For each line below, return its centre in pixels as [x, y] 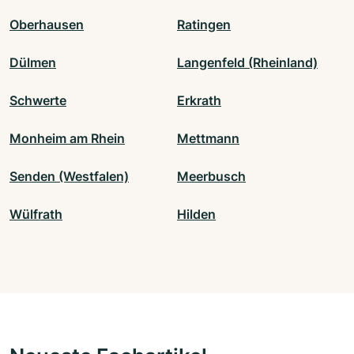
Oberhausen [47, 25]
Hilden [196, 215]
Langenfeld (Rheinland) [247, 63]
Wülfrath [36, 215]
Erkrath [199, 101]
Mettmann [208, 139]
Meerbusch [211, 177]
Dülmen [33, 63]
